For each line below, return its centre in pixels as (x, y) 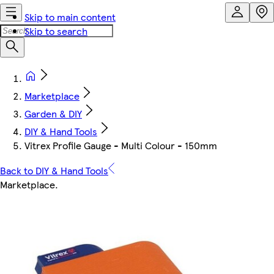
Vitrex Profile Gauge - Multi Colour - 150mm (121, 145)
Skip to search (56, 31)
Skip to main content (70, 17)
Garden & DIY (53, 113)
